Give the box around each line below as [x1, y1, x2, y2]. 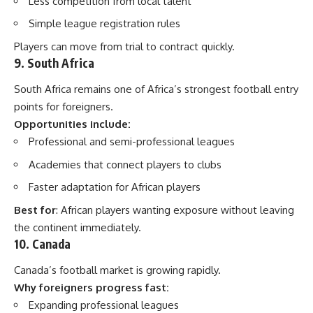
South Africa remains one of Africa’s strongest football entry [14, 82, 298, 96]
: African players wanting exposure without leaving [56, 203, 294, 217]
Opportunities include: [14, 117, 131, 131]
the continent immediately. [14, 220, 141, 234]
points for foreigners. [14, 100, 113, 113]
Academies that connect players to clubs [29, 157, 221, 171]
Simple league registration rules [29, 17, 180, 30]
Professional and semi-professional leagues [29, 135, 235, 148]
